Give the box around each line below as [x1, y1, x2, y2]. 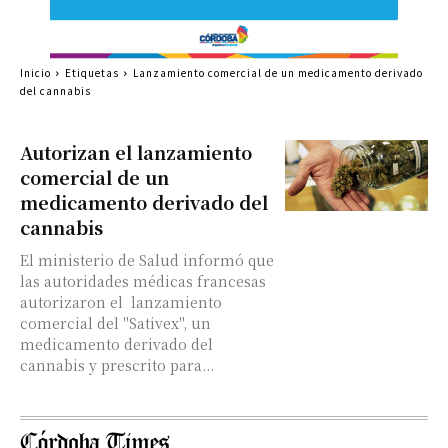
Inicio [20, 65, 51, 80]
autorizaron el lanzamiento [20, 292, 222, 312]
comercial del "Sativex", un [20, 313, 211, 333]
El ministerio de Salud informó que [20, 250, 274, 270]
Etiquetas [65, 65, 119, 80]
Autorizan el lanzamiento [20, 139, 252, 165]
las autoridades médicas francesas [20, 271, 266, 291]
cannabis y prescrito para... [20, 355, 214, 375]
